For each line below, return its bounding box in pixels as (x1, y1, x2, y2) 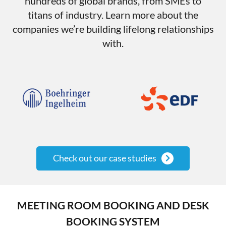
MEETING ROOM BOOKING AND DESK (17, 199, 209, 212)
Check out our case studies (52, 152, 156, 164)
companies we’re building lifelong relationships (12, 23, 214, 35)
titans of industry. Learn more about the (28, 9, 198, 21)
